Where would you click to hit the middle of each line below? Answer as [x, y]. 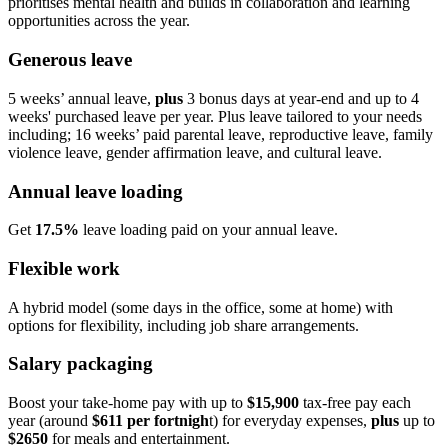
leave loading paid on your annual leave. [208, 230]
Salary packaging [80, 364]
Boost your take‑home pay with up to [127, 403]
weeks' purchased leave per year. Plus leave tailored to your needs [215, 116]
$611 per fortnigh [150, 421]
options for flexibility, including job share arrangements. [183, 325]
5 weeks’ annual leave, [81, 98]
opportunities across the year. [99, 21]
